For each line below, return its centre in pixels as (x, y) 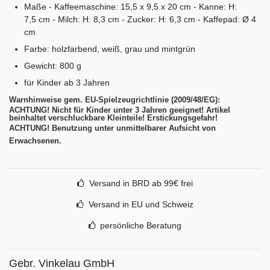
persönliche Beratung (141, 225)
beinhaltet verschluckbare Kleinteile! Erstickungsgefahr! (113, 118)
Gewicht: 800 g (53, 65)
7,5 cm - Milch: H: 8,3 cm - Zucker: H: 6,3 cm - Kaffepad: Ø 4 (140, 19)
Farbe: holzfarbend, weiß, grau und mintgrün (110, 49)
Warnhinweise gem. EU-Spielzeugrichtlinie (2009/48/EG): (115, 99)
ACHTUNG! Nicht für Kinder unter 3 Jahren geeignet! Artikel (120, 110)
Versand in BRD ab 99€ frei (141, 183)
